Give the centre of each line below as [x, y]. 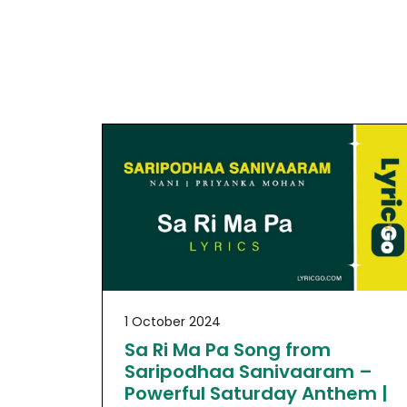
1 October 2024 [173, 322]
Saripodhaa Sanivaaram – [248, 372]
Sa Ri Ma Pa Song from [228, 350]
